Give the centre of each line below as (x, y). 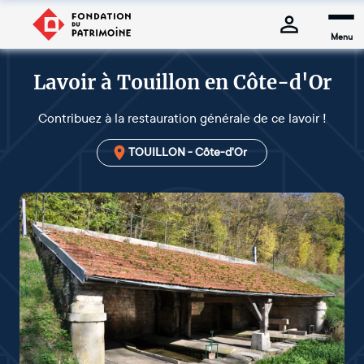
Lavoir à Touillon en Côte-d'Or (182, 82)
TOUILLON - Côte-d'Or (188, 152)
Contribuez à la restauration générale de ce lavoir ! (182, 118)
